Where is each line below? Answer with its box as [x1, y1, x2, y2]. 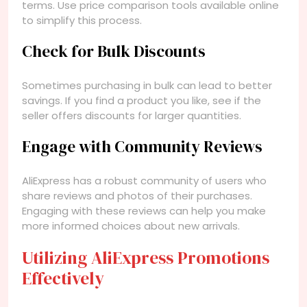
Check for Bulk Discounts [22, 40, 206, 62]
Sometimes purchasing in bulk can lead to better [22, 77, 272, 93]
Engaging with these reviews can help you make [22, 203, 266, 218]
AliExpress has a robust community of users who [22, 173, 267, 188]
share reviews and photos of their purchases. [22, 188, 252, 203]
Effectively [22, 266, 104, 290]
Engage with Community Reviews [22, 135, 262, 158]
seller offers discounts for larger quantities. [22, 108, 241, 123]
